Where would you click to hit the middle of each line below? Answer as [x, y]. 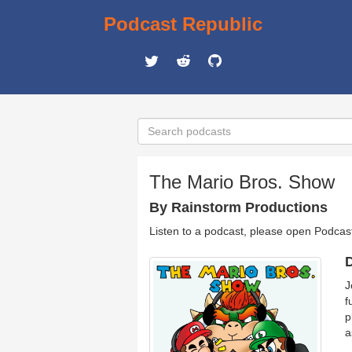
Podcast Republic [183, 24]
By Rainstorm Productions [238, 207]
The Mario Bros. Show [242, 182]
